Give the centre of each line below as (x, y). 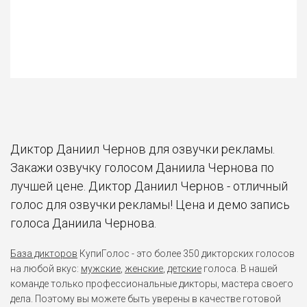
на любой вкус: (46, 268)
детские (184, 268)
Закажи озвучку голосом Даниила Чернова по (142, 167)
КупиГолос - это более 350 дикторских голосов (186, 253)
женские (144, 268)
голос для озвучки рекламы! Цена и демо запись (150, 204)
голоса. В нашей (240, 268)
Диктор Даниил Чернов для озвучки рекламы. (143, 149)
